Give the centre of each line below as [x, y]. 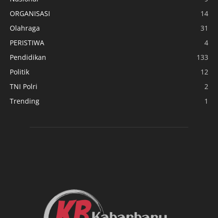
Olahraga [25, 28]
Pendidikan [28, 57]
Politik [19, 72]
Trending [25, 101]
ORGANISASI [30, 13]
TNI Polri [24, 86]
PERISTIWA [27, 42]
